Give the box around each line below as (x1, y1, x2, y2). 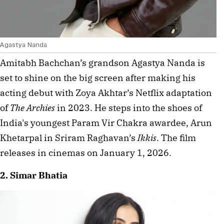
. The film (156, 131, 196, 143)
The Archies (10, 101, 55, 113)
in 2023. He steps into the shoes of (55, 101, 202, 113)
